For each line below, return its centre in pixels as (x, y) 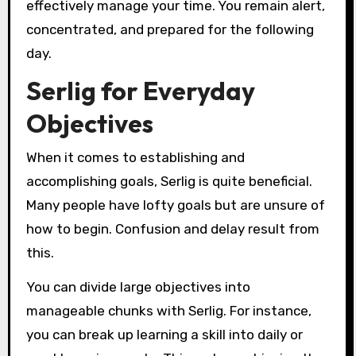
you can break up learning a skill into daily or (164, 334)
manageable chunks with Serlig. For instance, (168, 310)
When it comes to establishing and (135, 157)
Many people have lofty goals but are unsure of (175, 205)
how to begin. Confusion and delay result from (172, 228)
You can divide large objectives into (138, 286)
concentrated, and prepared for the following (170, 29)
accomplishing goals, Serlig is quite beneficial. (169, 181)
